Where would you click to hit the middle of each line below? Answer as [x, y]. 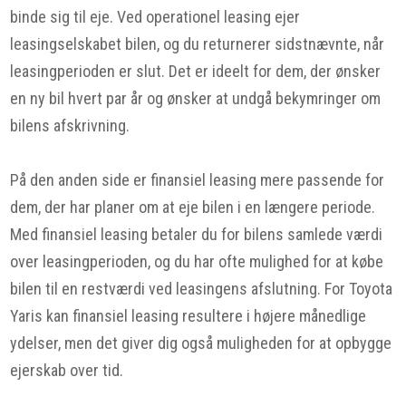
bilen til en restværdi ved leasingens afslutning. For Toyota [202, 289]
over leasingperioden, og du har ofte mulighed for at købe [197, 261]
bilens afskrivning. [70, 126]
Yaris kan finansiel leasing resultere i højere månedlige [188, 316]
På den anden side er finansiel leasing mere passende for [198, 180]
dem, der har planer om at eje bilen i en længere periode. [193, 207]
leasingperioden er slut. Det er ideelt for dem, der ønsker [196, 71]
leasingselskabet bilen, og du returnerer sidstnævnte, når [198, 44]
